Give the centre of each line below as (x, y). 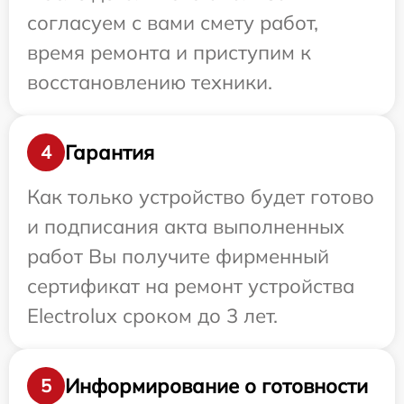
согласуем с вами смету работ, (173, 23)
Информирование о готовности (216, 386)
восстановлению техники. (150, 82)
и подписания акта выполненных (186, 226)
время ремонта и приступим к (169, 52)
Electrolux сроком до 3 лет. (152, 316)
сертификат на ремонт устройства (191, 286)
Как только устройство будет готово (201, 197)
